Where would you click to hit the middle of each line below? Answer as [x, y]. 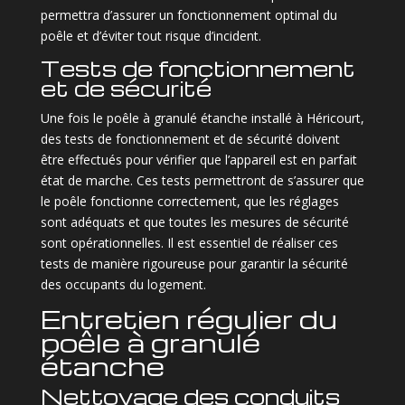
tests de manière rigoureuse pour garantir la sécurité [194, 263]
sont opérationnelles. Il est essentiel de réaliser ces [189, 242]
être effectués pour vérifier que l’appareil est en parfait [198, 159]
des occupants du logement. [123, 284]
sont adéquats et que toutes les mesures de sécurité [194, 221]
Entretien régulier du [188, 318]
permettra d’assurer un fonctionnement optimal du [188, 14]
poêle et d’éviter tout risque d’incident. [151, 35]
